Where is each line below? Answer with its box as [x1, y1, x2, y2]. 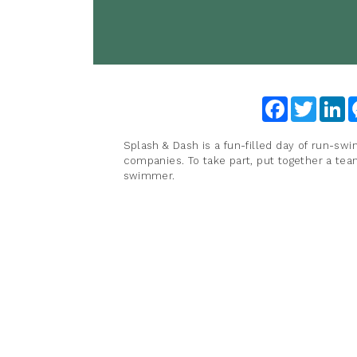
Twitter [316, 96, 353, 108]
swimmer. [123, 170, 175, 182]
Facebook [288, 96, 339, 108]
